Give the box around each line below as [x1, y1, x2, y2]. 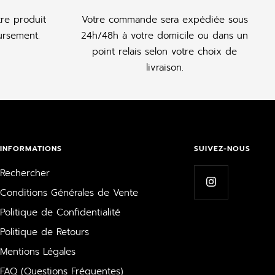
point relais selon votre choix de [92, 44, 237, 58]
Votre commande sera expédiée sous [81, 12, 248, 26]
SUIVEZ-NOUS [194, 142, 250, 154]
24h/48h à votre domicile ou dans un [81, 28, 248, 42]
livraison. [145, 60, 184, 74]
